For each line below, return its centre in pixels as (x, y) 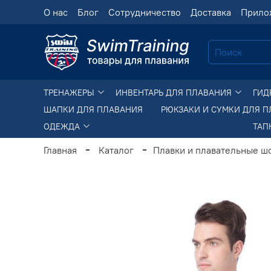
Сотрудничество (145, 12)
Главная (60, 150)
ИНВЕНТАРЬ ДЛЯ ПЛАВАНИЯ (175, 92)
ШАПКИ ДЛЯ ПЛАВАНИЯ (93, 109)
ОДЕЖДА (63, 126)
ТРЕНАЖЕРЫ (70, 92)
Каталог (116, 150)
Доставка (211, 12)
